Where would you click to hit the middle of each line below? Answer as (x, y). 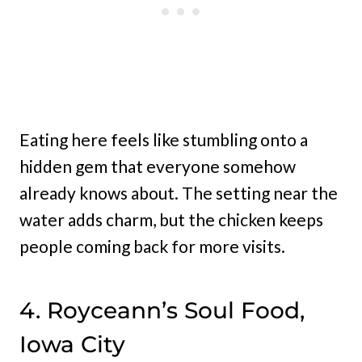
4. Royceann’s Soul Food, (162, 311)
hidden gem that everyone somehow (158, 166)
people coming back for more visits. (152, 246)
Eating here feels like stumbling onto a (164, 140)
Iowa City (72, 345)
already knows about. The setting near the (179, 193)
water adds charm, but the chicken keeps (171, 220)
